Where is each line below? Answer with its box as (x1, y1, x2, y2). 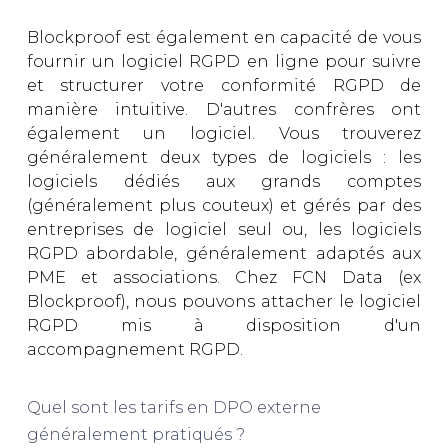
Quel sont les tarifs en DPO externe (26, 398, 321, 418)
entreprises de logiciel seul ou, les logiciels (26, 220, 422, 240)
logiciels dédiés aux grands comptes (26, 172, 422, 192)
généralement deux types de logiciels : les (26, 148, 422, 168)
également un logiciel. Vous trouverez (26, 124, 422, 144)
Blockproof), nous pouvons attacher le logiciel (26, 292, 422, 312)
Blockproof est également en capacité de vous (26, 28, 422, 48)
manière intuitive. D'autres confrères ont (26, 100, 422, 120)
